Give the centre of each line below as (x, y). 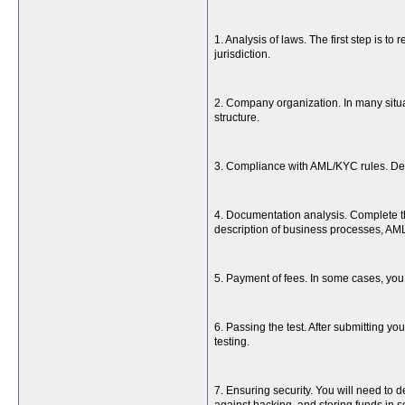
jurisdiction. (242, 54)
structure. (237, 118)
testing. (232, 342)
